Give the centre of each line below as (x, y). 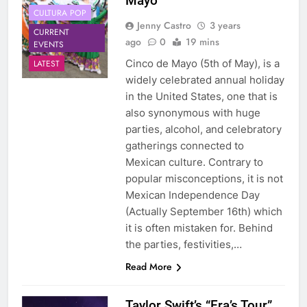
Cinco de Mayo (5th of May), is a (202, 64)
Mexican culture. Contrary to (194, 162)
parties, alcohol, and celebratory (203, 130)
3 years (225, 26)
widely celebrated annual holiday (205, 80)
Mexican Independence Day (192, 195)
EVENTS (49, 44)
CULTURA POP (60, 13)
